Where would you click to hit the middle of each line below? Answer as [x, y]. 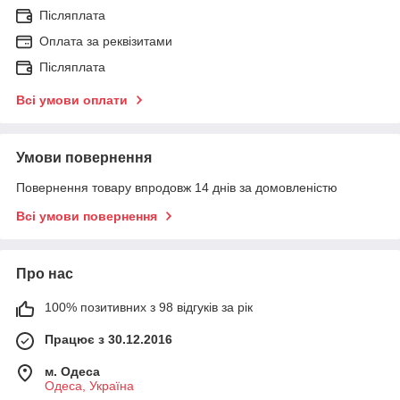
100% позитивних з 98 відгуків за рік [149, 308]
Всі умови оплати [72, 100]
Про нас [45, 274]
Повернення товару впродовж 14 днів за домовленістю [177, 188]
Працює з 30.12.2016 [108, 340]
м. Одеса [72, 372]
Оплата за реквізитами [106, 42]
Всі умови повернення [87, 217]
